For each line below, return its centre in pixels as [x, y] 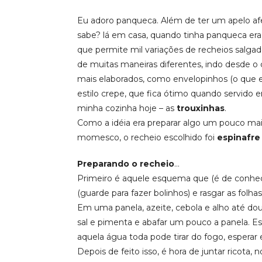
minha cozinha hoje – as [127, 108]
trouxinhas [201, 108]
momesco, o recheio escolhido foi [147, 137]
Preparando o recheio [126, 164]
